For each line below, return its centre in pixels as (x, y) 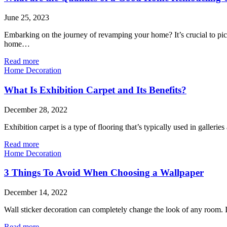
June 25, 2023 (27, 18)
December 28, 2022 (36, 109)
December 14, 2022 (36, 192)
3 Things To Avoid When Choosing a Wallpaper (104, 173)
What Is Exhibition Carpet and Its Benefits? (95, 90)
